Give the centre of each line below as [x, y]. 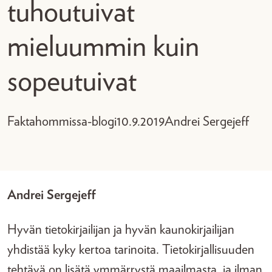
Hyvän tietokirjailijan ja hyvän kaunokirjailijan [121, 229]
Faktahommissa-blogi [62, 121]
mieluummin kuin [103, 47]
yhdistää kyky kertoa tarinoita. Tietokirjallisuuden [131, 250]
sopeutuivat [72, 82]
